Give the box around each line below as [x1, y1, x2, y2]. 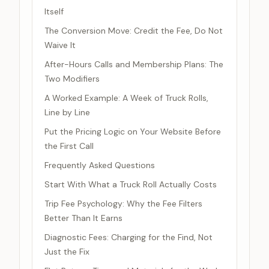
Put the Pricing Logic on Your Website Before [44, 126, 221, 137]
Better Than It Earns [44, 213, 122, 223]
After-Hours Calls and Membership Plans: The [44, 59, 223, 70]
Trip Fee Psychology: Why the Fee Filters [44, 198, 202, 209]
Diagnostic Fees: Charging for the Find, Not [44, 232, 213, 243]
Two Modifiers [44, 73, 100, 84]
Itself [44, 6, 64, 17]
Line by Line [44, 107, 90, 118]
